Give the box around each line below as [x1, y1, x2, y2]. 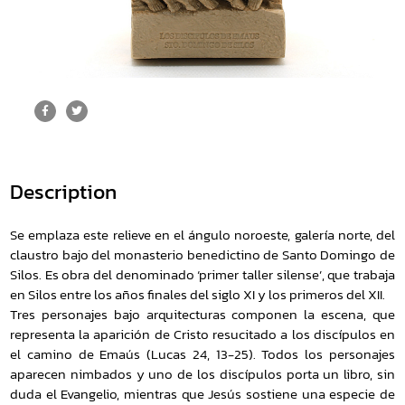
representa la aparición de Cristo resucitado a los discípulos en [10, 324, 395, 344]
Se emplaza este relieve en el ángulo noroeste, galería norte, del [10, 224, 395, 245]
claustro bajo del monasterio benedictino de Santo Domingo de [10, 244, 395, 265]
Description [10, 175, 117, 207]
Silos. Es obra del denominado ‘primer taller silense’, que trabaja [10, 264, 395, 285]
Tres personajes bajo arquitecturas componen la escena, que [10, 304, 395, 325]
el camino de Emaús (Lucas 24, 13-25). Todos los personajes [10, 344, 395, 364]
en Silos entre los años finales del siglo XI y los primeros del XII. [10, 284, 385, 305]
